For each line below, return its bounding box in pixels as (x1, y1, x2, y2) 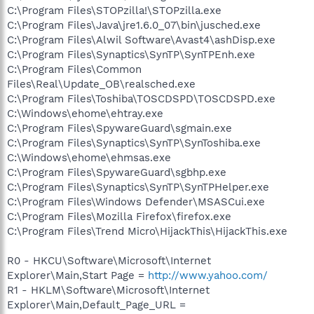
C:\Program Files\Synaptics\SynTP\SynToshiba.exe (7, 136, 261, 149)
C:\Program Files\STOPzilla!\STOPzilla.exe (7, 4, 221, 17)
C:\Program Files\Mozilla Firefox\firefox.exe (7, 210, 231, 223)
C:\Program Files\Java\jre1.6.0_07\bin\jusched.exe (7, 18, 261, 32)
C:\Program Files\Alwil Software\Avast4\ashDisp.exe (7, 33, 275, 46)
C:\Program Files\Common (7, 62, 142, 76)
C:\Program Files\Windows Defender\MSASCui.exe (7, 195, 265, 208)
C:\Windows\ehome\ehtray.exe (7, 107, 163, 120)
